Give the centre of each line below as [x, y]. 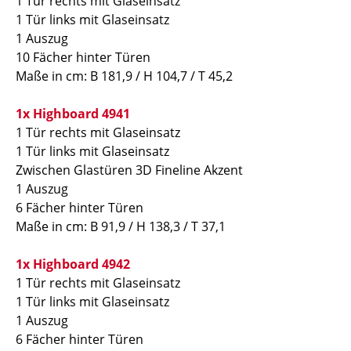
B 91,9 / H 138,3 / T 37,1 [158, 226]
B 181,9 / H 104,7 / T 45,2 [161, 76]
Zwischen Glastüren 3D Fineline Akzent [129, 170]
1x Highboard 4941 [73, 114]
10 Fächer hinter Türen [83, 57]
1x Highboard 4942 [73, 264]
